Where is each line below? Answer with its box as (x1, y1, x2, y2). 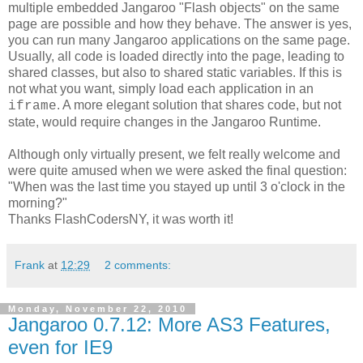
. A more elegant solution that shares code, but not (57, 97, 341, 112)
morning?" (8, 195, 67, 210)
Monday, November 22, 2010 (8, 303, 187, 314)
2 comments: (105, 258, 172, 271)
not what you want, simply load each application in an (8, 81, 314, 96)
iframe (8, 98, 57, 113)
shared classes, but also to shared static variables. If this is (8, 65, 342, 79)
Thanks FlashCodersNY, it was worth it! (8, 211, 233, 226)
